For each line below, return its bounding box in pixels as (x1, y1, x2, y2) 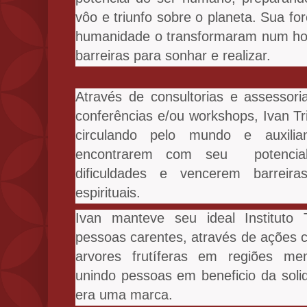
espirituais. (75, 185, 140, 201)
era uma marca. (75, 287, 173, 303)
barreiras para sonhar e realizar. (75, 47, 271, 63)
